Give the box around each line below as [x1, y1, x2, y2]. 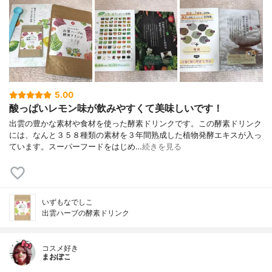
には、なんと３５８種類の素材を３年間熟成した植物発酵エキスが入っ [9, 130, 262, 140]
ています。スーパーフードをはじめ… [9, 141, 142, 151]
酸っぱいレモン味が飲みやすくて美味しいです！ [9, 102, 223, 115]
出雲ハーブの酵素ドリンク [42, 208, 129, 217]
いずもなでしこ [42, 197, 93, 206]
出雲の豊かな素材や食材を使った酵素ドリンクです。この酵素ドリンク [9, 118, 262, 128]
